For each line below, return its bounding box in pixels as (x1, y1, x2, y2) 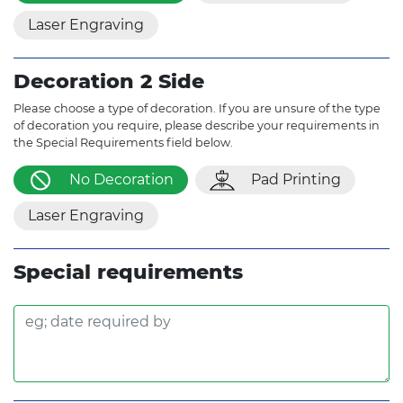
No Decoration (69, 170, 174, 188)
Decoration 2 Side (13, 67, 204, 94)
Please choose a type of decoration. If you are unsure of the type (13, 101, 381, 115)
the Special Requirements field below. (13, 135, 233, 149)
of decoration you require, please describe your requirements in (13, 118, 380, 132)
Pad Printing (251, 170, 341, 188)
